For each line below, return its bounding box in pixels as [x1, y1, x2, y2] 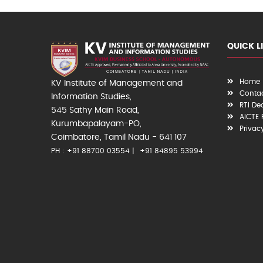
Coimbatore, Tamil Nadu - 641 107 [51, 133, 187, 142]
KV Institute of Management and [51, 79, 183, 88]
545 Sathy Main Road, [51, 106, 139, 115]
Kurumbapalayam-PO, [51, 120, 141, 129]
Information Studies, [51, 93, 131, 102]
